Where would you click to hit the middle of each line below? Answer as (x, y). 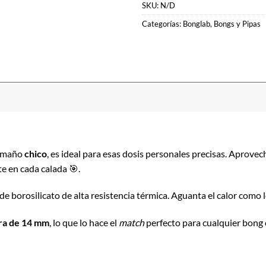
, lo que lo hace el (84, 223)
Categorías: (162, 23)
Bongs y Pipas (237, 23)
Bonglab (197, 23)
